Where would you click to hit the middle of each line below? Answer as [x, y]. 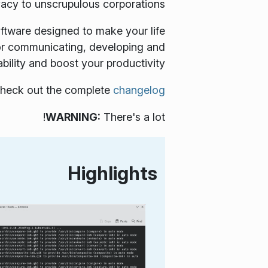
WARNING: [73, 117]
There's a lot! [133, 117]
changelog [139, 90]
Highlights [112, 173]
